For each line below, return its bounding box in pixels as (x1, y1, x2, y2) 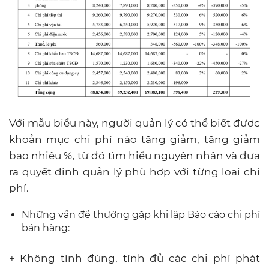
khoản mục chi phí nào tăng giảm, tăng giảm (9, 133, 260, 145)
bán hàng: (22, 222, 70, 234)
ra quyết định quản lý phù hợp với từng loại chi (9, 165, 260, 178)
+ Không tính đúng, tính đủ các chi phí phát (9, 252, 260, 264)
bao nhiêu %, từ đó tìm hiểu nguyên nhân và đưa (9, 149, 260, 162)
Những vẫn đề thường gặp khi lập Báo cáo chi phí (22, 208, 260, 220)
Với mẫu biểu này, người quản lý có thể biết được (9, 116, 260, 129)
